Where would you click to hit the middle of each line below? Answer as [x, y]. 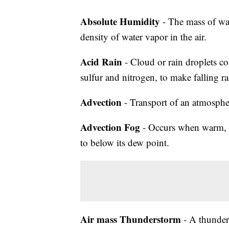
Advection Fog [110, 127]
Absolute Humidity [120, 21]
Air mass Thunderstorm [131, 219]
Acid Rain [101, 62]
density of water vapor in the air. [143, 37]
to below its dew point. [125, 142]
